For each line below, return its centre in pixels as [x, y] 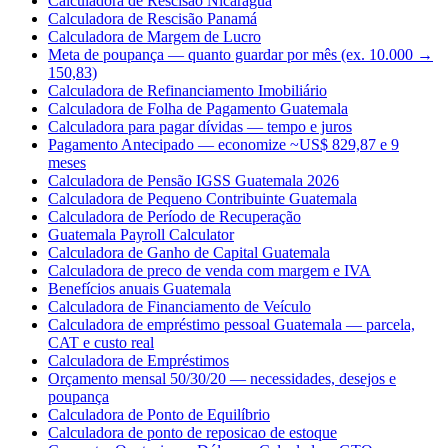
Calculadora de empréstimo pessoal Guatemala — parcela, [231, 325]
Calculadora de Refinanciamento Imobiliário [187, 91]
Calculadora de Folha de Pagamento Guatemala [198, 109]
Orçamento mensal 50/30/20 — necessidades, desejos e [222, 379]
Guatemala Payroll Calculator [141, 235]
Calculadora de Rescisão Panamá [152, 19]
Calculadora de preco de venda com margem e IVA [209, 271]
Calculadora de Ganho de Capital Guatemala [189, 253]
